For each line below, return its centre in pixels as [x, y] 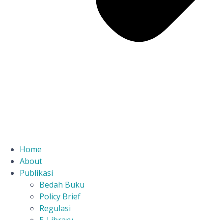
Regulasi [55, 208]
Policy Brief [60, 196]
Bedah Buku [62, 185]
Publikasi [36, 173]
